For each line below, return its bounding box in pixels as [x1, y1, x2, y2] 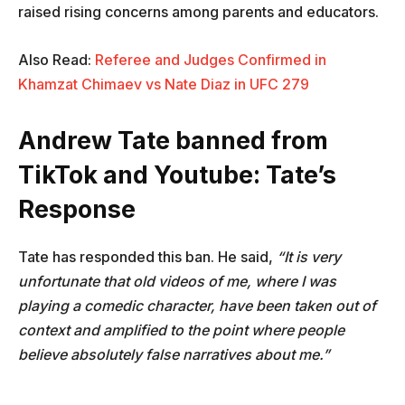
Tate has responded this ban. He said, [18, 247, 277, 266]
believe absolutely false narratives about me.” [18, 344, 330, 363]
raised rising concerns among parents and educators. [18, 2, 379, 21]
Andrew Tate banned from [18, 125, 328, 155]
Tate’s [266, 159, 336, 190]
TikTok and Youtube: [18, 159, 260, 190]
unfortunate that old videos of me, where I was [18, 271, 336, 290]
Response [18, 193, 136, 224]
